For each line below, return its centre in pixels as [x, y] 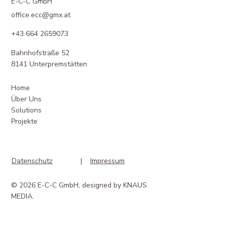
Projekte [24, 121]
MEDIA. [23, 196]
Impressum [108, 161]
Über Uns [26, 99]
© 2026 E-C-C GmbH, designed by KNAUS [79, 185]
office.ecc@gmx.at [41, 15]
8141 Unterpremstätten [49, 64]
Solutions [26, 110]
